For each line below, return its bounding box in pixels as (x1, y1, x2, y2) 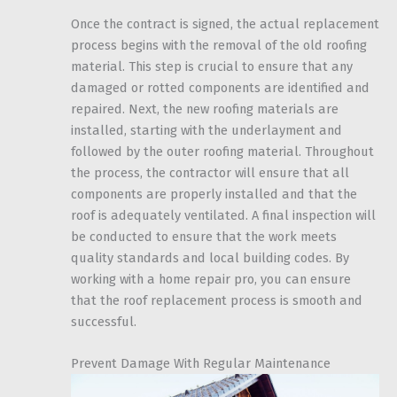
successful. (71, 313, 136, 330)
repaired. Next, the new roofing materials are (71, 100, 339, 117)
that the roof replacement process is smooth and (71, 292, 362, 308)
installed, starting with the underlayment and (71, 121, 342, 138)
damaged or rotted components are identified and (71, 79, 370, 96)
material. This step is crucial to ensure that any (71, 58, 353, 74)
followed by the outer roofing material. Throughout (71, 143, 374, 160)
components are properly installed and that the (71, 185, 357, 202)
